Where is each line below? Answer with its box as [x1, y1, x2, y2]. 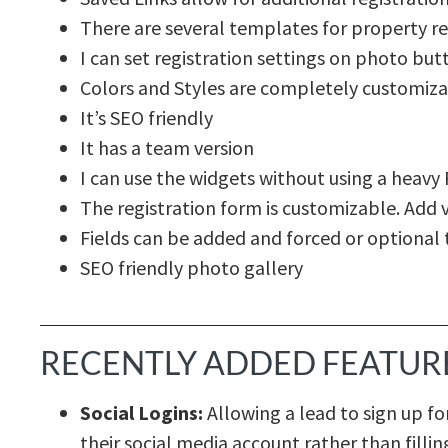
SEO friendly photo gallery [80, 255, 303, 281]
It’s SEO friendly [80, 105, 213, 131]
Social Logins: [80, 400, 203, 426]
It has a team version [80, 135, 254, 161]
